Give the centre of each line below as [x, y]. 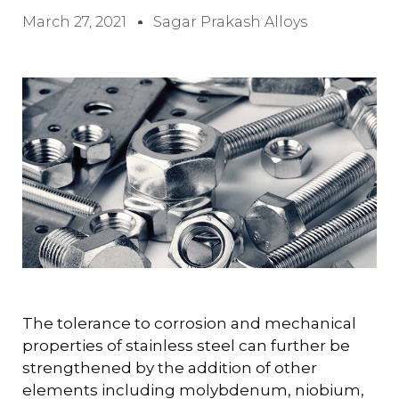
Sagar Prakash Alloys [230, 22]
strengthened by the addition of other [170, 368]
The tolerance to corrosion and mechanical [189, 324]
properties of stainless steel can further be [186, 346]
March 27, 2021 [74, 22]
